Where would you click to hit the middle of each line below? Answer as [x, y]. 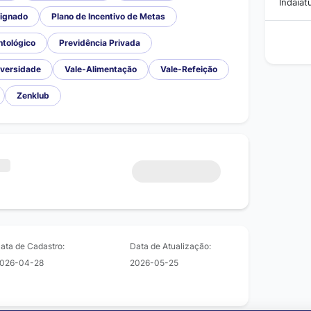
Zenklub [33, 95]
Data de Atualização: [171, 246]
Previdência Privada [100, 43]
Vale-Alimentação [101, 69]
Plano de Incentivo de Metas [108, 16]
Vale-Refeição [189, 69]
